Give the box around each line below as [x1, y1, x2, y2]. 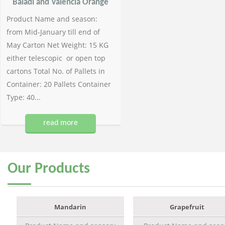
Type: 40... [7, 92, 41, 102]
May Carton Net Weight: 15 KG [7, 40, 108, 50]
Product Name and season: [7, 14, 97, 24]
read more [43, 119, 78, 127]
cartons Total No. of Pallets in [7, 66, 105, 76]
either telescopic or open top [7, 53, 105, 63]
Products [31, 161, 90, 177]
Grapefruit [169, 202, 204, 211]
